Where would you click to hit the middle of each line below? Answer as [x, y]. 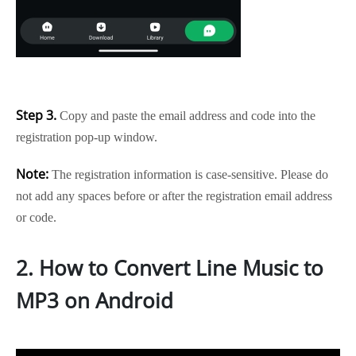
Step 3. [36, 115]
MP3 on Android [95, 300]
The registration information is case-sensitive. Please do [188, 174]
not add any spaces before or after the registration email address [174, 196]
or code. [36, 217]
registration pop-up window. [87, 137]
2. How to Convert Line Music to [170, 268]
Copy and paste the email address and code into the [186, 116]
